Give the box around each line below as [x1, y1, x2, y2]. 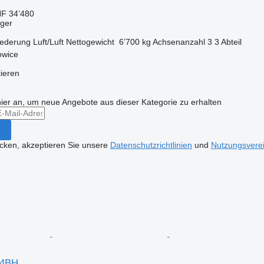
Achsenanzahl [152, 37, 205, 47]
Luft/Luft [32, 37, 64, 47]
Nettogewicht [65, 37, 114, 47]
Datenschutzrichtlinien [110, 140, 192, 150]
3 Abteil [214, 37, 242, 47]
